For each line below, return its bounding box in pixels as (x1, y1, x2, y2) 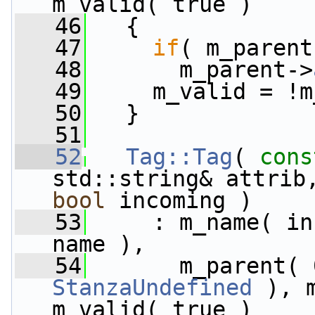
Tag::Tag (126, 144, 233, 169)
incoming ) (105, 188, 252, 213)
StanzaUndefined (52, 275, 252, 300)
